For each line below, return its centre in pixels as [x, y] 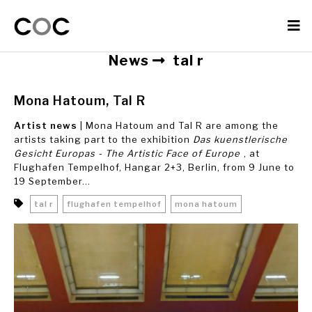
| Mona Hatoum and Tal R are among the [178, 125]
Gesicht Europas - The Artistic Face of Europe [127, 153]
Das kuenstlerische [240, 139]
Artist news [46, 125]
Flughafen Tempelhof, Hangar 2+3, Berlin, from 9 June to [154, 167]
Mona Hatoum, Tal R [80, 101]
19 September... [52, 181]
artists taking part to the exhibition [103, 139]
